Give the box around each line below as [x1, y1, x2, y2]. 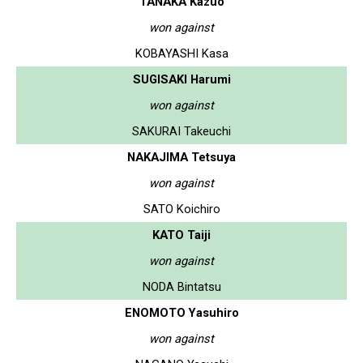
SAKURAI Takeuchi [132, 123, 231, 139]
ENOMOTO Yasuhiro [124, 305, 239, 320]
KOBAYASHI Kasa [135, 45, 228, 61]
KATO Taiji [152, 227, 211, 242]
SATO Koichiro [143, 201, 220, 216]
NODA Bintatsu [142, 279, 221, 294]
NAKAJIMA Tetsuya [127, 149, 236, 164]
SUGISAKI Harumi [132, 71, 231, 87]
